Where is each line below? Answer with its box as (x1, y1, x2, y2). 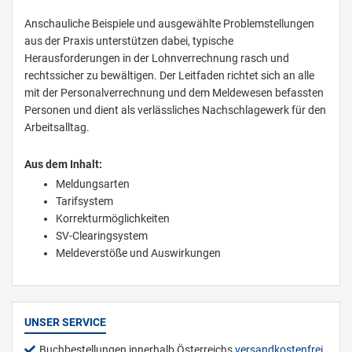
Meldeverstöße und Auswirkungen (56, 247, 221, 260)
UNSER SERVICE (24, 316, 106, 329)
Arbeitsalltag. (24, 121, 90, 134)
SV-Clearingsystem (56, 229, 148, 243)
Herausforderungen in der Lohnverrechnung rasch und (24, 52, 289, 65)
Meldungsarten (56, 178, 130, 191)
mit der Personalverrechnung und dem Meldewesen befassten (24, 86, 324, 100)
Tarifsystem (56, 195, 113, 208)
